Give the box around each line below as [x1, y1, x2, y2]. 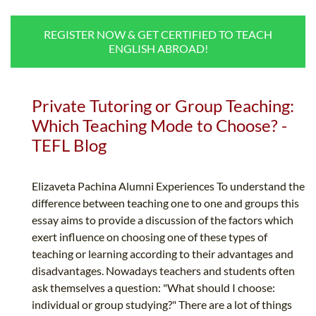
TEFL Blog [32, 135, 107, 156]
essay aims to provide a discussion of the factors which [32, 213, 293, 227]
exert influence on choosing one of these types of [32, 230, 267, 244]
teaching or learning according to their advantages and [32, 247, 293, 261]
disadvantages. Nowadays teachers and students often [32, 264, 295, 278]
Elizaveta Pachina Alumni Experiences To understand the [32, 179, 305, 193]
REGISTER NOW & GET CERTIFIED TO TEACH [44, 28, 272, 42]
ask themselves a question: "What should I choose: [32, 281, 275, 295]
